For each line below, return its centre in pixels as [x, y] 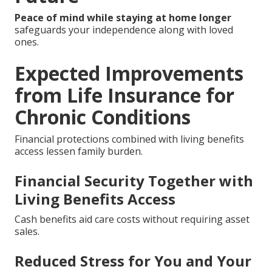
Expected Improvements [129, 73]
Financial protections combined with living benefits [129, 139]
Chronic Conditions [103, 117]
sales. [27, 232]
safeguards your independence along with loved [124, 30]
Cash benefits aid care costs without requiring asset [132, 219]
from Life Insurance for [124, 95]
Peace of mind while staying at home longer [123, 18]
